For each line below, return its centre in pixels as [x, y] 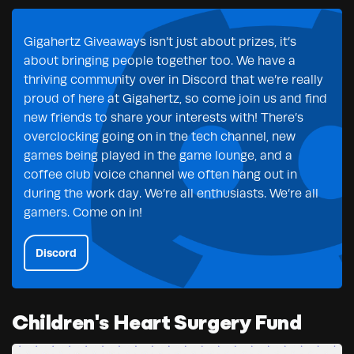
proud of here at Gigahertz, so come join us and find [175, 98]
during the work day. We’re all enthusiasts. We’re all [171, 193]
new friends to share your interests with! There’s [164, 117]
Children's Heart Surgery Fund [157, 324]
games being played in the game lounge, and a [158, 155]
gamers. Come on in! [83, 212]
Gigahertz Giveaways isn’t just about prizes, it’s [160, 41]
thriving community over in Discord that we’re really [173, 79]
